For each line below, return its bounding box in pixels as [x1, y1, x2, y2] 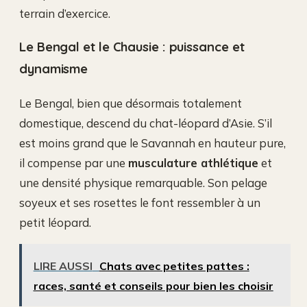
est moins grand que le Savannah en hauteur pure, [19, 136, 286, 151]
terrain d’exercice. [19, 5, 110, 21]
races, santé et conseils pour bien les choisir [33, 278, 273, 293]
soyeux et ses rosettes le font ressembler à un [19, 195, 260, 210]
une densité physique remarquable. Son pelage [19, 175, 267, 191]
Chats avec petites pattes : [99, 258, 249, 273]
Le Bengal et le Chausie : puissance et [19, 38, 245, 56]
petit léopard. [19, 215, 91, 230]
